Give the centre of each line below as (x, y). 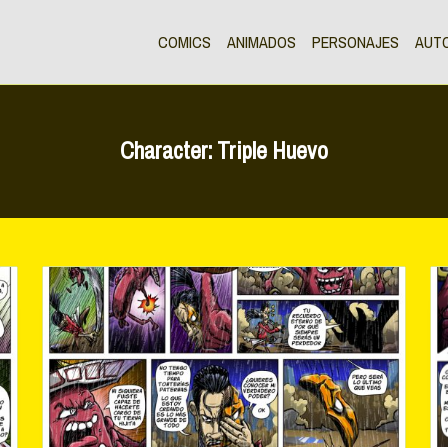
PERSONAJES (355, 42)
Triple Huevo (272, 151)
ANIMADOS (261, 42)
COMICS (184, 42)
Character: (168, 151)
